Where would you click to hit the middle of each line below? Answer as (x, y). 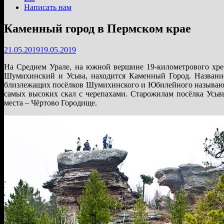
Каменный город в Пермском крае (97, 28)
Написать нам (48, 7)
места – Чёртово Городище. (50, 102)
